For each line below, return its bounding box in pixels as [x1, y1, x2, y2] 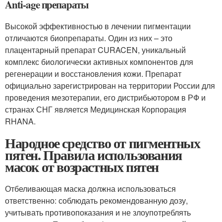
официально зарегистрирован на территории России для [5, 79, 215, 91]
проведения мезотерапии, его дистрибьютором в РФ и [5, 91, 206, 103]
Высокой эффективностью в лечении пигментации [5, 20, 191, 32]
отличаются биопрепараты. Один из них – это [5, 32, 172, 44]
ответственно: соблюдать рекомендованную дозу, [5, 194, 188, 206]
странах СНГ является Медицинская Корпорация [5, 103, 186, 115]
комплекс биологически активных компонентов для [5, 55, 193, 67]
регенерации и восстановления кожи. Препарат [5, 67, 181, 79]
